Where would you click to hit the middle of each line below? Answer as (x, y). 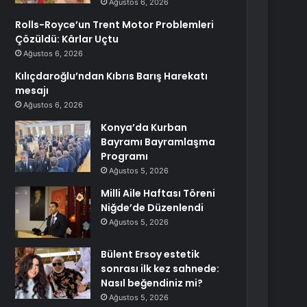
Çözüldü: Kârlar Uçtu (67, 39)
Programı (125, 156)
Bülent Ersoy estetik (150, 254)
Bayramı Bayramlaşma (158, 142)
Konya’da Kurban (144, 127)
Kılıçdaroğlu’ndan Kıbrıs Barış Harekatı (112, 76)
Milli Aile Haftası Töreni (158, 193)
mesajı (32, 90)
